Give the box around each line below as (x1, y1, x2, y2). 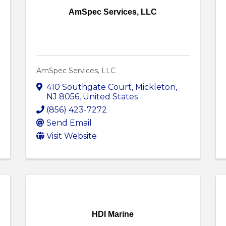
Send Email (46, 118, 92, 128)
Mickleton (135, 82, 176, 92)
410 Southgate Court (46, 82, 132, 92)
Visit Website (46, 131, 97, 141)
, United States (79, 92, 138, 102)
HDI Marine (92, 210, 134, 219)
